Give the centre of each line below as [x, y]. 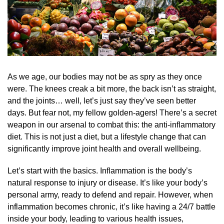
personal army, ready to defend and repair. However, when [110, 194]
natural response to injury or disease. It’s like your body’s [107, 182]
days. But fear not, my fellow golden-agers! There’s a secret [112, 112]
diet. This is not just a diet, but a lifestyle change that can [107, 136]
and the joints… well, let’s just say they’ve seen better [102, 100]
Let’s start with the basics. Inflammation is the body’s [100, 170]
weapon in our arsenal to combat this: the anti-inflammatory [111, 124]
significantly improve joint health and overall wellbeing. [104, 148]
